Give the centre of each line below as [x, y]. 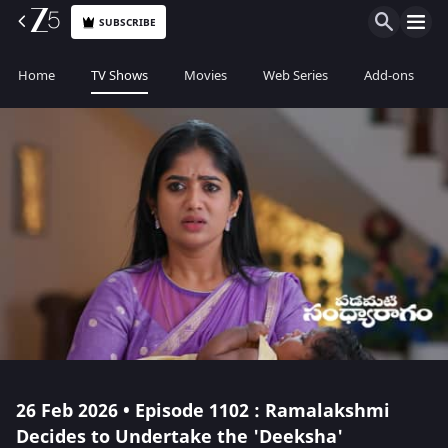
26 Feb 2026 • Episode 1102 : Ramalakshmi [203, 411]
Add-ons [389, 75]
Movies [205, 75]
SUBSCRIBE [128, 22]
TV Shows [119, 75]
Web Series [295, 75]
